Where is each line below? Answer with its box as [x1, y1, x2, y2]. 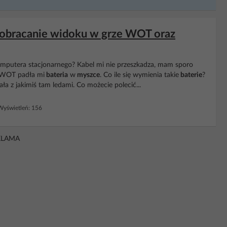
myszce [75, 71, 100, 79]
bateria [45, 71, 68, 79]
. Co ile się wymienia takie [100, 71, 179, 79]
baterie [179, 71, 202, 79]
